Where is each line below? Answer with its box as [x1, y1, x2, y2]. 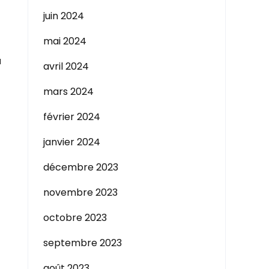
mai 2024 [43, 34, 86, 48]
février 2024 [43, 110, 100, 124]
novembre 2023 [43, 186, 118, 199]
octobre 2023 [43, 211, 107, 225]
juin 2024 [43, 9, 84, 23]
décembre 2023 [43, 160, 118, 174]
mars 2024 [43, 85, 94, 98]
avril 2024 [43, 59, 89, 73]
